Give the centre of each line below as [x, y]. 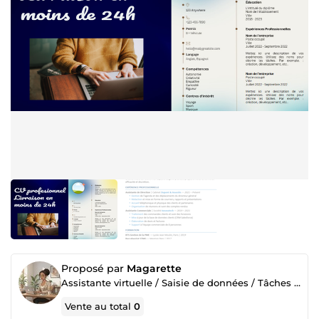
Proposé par [94, 268]
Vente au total [100, 306]
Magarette [154, 268]
